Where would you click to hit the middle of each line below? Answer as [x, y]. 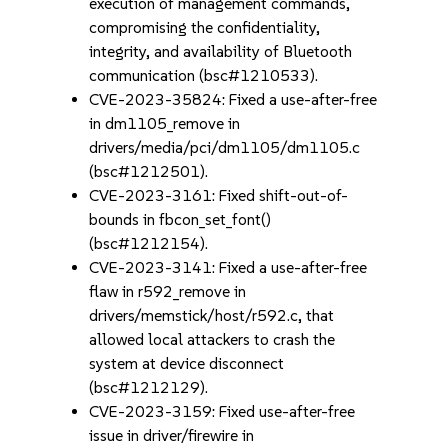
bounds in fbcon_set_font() [180, 219]
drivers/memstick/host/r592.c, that [212, 315]
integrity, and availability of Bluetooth [221, 51]
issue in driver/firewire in [172, 435]
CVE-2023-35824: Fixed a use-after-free [233, 99]
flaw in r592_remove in [168, 291]
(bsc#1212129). [149, 387]
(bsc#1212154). [149, 243]
